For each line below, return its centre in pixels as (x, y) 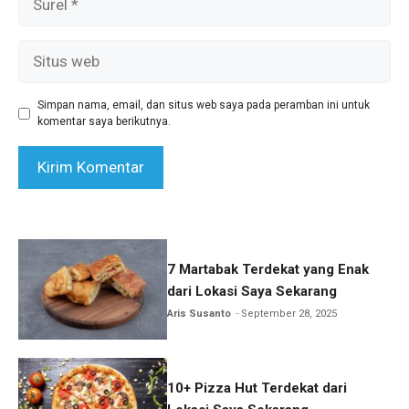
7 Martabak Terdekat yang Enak (268, 269)
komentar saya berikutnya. (104, 122)
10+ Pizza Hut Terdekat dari (257, 388)
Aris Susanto (199, 313)
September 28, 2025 (289, 313)
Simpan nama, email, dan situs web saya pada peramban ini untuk (204, 105)
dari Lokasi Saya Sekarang (252, 291)
